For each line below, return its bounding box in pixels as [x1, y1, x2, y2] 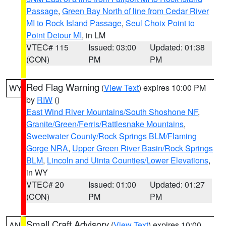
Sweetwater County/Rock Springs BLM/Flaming [26, 130, 197, 142]
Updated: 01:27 [150, 179, 205, 190]
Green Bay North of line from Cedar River [62, 5, 209, 17]
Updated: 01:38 [150, 41, 205, 53]
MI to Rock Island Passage [26, 17, 122, 29]
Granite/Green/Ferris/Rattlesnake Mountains [26, 118, 184, 130]
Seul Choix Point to [126, 17, 195, 29]
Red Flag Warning [26, 80, 99, 93]
